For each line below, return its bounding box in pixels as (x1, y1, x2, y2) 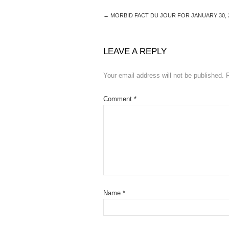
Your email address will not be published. (103, 72, 224, 79)
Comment (103, 95, 134, 103)
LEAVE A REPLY (103, 47, 167, 56)
